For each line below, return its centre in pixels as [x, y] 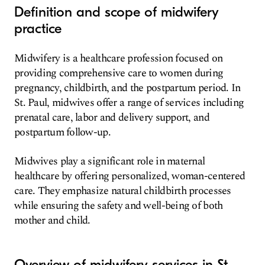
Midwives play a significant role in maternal [110, 161]
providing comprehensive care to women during [119, 73]
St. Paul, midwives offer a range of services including [129, 103]
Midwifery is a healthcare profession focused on [119, 58]
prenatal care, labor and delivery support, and [112, 117]
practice [38, 28]
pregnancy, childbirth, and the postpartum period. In [127, 88]
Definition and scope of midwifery [117, 12]
